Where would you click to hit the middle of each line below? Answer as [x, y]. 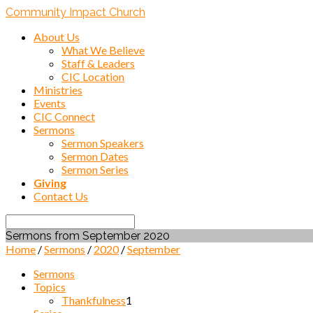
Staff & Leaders [98, 63]
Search [21, 220]
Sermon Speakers [103, 143]
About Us [57, 37]
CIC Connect [64, 116]
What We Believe [103, 50]
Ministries [58, 90]
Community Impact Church [75, 12]
